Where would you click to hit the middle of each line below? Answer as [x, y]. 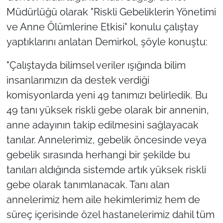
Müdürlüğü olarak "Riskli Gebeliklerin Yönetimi [111, 12]
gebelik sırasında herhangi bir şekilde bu [98, 155]
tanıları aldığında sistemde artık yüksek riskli [106, 170]
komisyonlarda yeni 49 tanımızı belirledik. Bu [107, 95]
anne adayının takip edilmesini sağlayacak [102, 125]
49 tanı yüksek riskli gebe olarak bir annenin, [108, 110]
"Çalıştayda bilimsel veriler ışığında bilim [96, 65]
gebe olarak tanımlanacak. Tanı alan [88, 185]
